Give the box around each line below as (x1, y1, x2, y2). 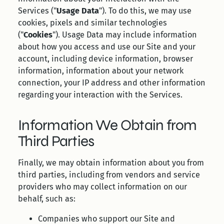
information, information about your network (18, 66, 183, 75)
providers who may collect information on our (18, 182, 187, 191)
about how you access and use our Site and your (18, 42, 195, 51)
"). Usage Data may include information (52, 30, 197, 39)
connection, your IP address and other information (18, 78, 205, 87)
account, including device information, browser (18, 54, 193, 63)
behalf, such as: (18, 194, 75, 203)
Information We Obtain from (18, 116, 197, 134)
